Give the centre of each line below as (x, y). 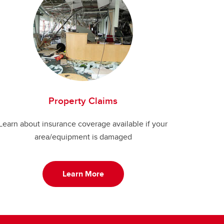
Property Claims (83, 100)
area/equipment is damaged (83, 137)
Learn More (83, 174)
